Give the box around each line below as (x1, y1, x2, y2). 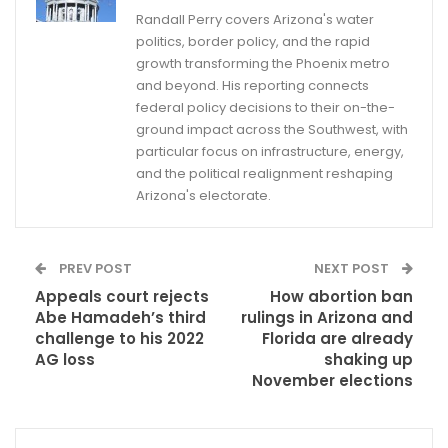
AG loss (35, 349, 95, 371)
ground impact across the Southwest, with (136, 120, 408, 140)
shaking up (324, 349, 413, 371)
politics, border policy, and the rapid (136, 32, 370, 52)
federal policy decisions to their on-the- (136, 98, 395, 118)
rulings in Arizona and (241, 307, 413, 329)
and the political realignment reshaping (136, 164, 393, 184)
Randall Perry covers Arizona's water (136, 10, 374, 30)
